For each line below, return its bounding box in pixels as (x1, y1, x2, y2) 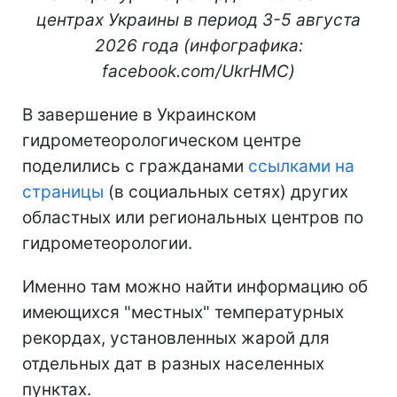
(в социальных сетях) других (104, 181, 348, 202)
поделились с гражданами (22, 155, 248, 176)
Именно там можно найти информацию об (22, 276, 368, 297)
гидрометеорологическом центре (22, 129, 301, 151)
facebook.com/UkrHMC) (102, 60, 295, 82)
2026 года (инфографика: (94, 35, 303, 56)
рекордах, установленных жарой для (22, 327, 330, 348)
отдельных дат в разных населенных (22, 353, 324, 374)
